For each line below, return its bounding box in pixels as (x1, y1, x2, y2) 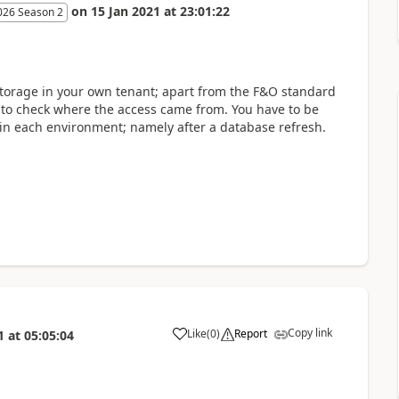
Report (233, 325, 267, 341)
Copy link (287, 324, 332, 340)
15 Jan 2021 (90, 2, 160, 20)
